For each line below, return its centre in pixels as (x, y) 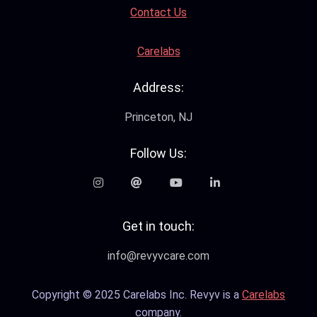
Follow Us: (158, 153)
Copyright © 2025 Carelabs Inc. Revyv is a (137, 295)
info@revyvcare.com (158, 256)
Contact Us (158, 12)
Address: (158, 87)
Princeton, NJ (158, 117)
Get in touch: (158, 226)
